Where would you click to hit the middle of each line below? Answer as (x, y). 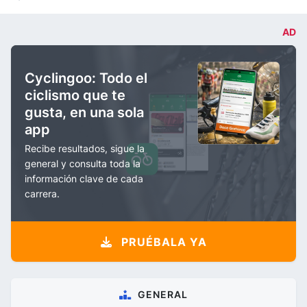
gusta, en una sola (84, 112)
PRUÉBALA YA (162, 242)
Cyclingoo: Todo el (86, 78)
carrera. (42, 194)
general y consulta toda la (83, 163)
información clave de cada (84, 179)
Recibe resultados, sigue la (85, 148)
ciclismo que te (75, 95)
